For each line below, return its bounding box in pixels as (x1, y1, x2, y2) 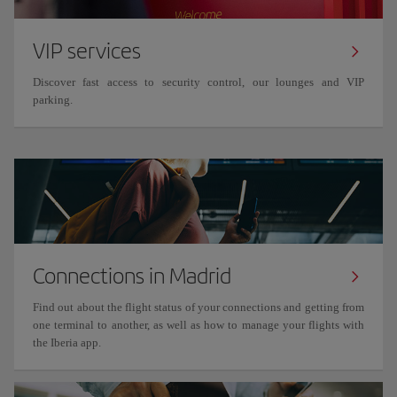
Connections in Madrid (33, 262, 231, 289)
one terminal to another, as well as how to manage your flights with (33, 318, 364, 331)
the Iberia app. (33, 336, 104, 349)
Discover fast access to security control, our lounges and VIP (33, 75, 364, 89)
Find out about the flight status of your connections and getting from (33, 300, 364, 314)
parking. (33, 93, 75, 106)
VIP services (33, 37, 141, 64)
